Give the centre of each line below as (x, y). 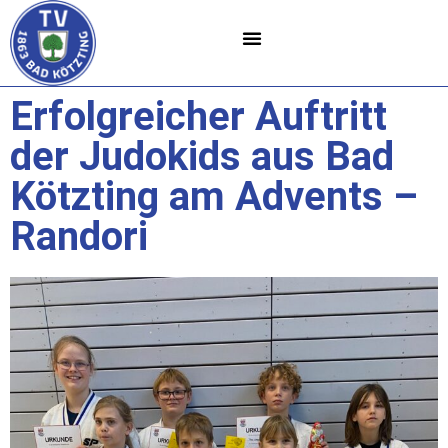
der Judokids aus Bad (202, 156)
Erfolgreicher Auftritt (198, 116)
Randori (79, 236)
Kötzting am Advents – (214, 196)
